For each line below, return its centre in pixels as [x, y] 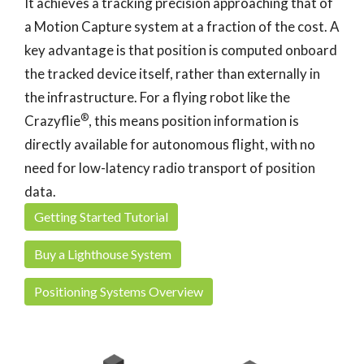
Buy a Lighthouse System [103, 254]
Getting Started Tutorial [101, 217]
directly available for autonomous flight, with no [170, 144]
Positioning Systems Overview [119, 291]
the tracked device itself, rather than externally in [172, 74]
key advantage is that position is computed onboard [181, 50]
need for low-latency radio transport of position [170, 168]
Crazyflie [52, 121]
